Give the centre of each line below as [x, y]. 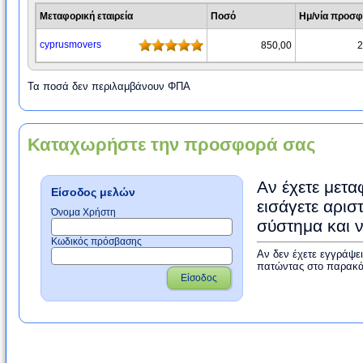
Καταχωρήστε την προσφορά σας [171, 145]
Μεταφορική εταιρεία [86, 16]
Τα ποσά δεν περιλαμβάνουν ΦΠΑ [109, 86]
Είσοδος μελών [93, 192]
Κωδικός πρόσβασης [96, 241]
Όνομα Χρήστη [83, 212]
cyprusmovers [70, 45]
